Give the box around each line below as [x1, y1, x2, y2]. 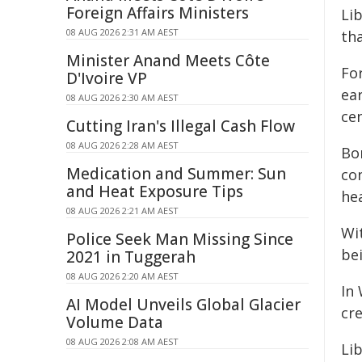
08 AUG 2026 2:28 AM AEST [66, 139, 179, 151]
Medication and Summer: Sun [66, 163, 286, 184]
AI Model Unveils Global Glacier [66, 294, 301, 315]
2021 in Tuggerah [66, 246, 196, 267]
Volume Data [66, 312, 163, 333]
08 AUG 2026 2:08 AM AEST [66, 335, 179, 347]
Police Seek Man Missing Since [66, 229, 293, 250]
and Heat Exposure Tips [66, 181, 243, 202]
